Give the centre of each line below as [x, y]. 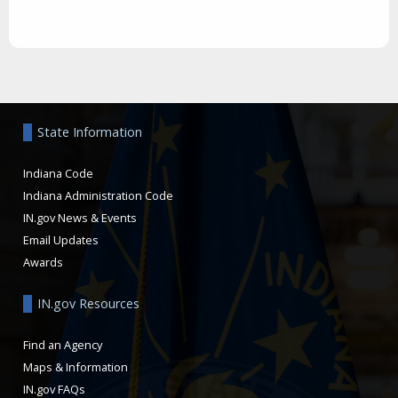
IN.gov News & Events [80, 217]
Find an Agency [63, 344]
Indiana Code [58, 173]
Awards [43, 262]
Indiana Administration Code [98, 195]
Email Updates [61, 239]
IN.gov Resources [88, 303]
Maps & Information [76, 366]
